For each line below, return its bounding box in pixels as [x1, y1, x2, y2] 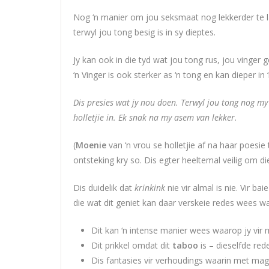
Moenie [76, 139, 106, 151]
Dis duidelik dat [73, 181, 134, 193]
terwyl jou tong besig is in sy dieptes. [73, 26, 216, 38]
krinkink [134, 181, 165, 193]
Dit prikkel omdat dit [91, 239, 172, 251]
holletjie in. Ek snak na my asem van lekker [73, 111, 235, 123]
